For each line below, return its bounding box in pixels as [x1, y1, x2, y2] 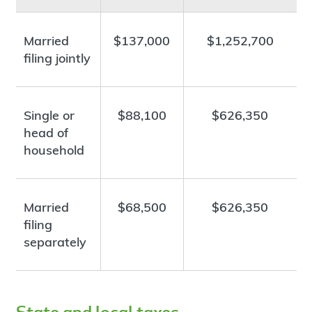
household [24, 142, 85, 159]
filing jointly [24, 50, 91, 67]
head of [24, 125, 69, 141]
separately [24, 234, 87, 251]
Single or [24, 107, 75, 124]
